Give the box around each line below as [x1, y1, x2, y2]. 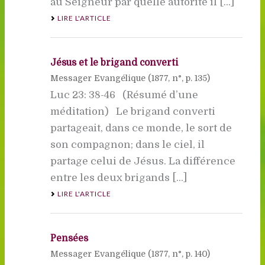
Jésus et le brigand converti [50, 57, 178, 68]
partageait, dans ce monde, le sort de [50, 122, 232, 134]
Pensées [50, 232, 88, 244]
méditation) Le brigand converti [50, 105, 215, 117]
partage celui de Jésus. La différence [50, 155, 235, 167]
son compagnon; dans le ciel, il [50, 138, 205, 150]
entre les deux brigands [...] [50, 172, 187, 183]
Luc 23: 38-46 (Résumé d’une [50, 89, 198, 101]
